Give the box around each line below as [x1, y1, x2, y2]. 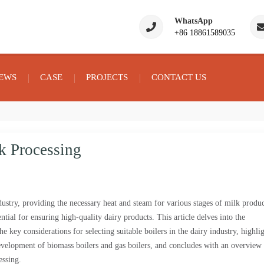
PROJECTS [86, 72, 128, 82]
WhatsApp [174, 16, 213, 25]
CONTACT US [151, 72, 206, 82]
